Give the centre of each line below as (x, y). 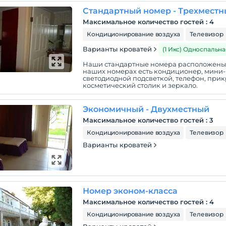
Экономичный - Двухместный (146, 109)
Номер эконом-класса (130, 191)
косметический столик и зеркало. (140, 85)
